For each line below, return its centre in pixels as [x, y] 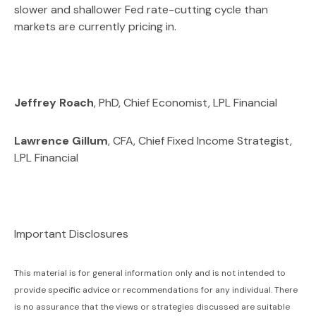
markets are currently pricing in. [95, 26]
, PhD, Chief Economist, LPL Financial [186, 102]
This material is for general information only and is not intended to [150, 273]
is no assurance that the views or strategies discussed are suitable [152, 306]
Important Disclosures [71, 233]
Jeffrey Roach [54, 102]
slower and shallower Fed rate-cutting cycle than [141, 9]
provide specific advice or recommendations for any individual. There [156, 290]
